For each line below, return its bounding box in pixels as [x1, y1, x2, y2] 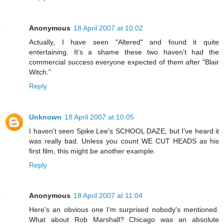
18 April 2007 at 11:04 [73, 191, 142, 200]
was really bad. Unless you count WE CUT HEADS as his [29, 136, 219, 145]
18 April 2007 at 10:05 [64, 112, 134, 121]
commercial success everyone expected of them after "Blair [29, 57, 219, 66]
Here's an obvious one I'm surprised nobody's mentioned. [29, 205, 219, 214]
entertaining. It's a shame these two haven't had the [29, 47, 219, 56]
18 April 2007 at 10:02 [73, 23, 143, 32]
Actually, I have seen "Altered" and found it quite [29, 37, 219, 46]
